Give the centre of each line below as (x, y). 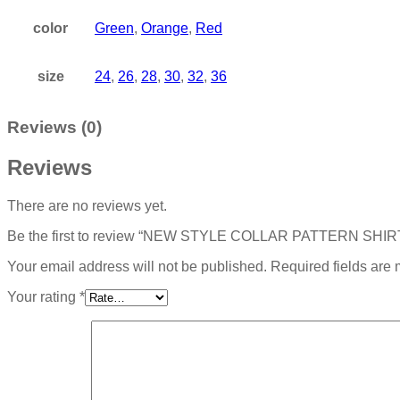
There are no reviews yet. (87, 206)
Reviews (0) (54, 128)
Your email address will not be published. (137, 267)
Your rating (43, 297)
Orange (165, 28)
